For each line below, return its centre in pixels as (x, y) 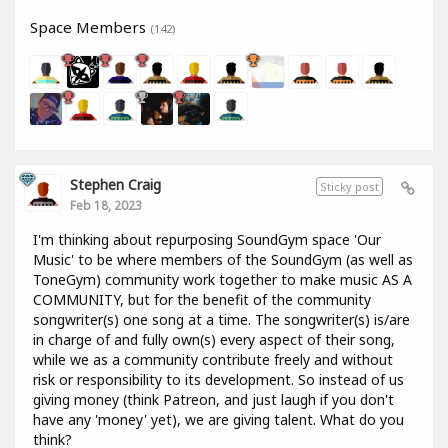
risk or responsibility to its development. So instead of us (218, 380)
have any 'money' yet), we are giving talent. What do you (218, 420)
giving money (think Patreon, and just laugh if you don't (213, 400)
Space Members (90, 27)
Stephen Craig (115, 185)
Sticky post (349, 187)
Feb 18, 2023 (106, 205)
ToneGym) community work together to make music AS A (222, 280)
